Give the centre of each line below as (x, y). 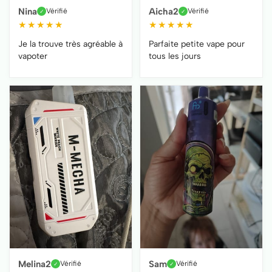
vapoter (33, 56)
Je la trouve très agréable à (70, 44)
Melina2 (35, 264)
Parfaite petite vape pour (197, 44)
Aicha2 (164, 11)
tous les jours (175, 56)
